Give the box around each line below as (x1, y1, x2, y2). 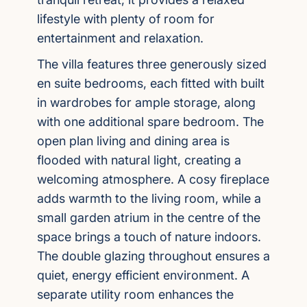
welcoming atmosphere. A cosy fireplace (37, 172, 269, 186)
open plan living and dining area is (37, 134, 230, 148)
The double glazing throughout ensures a (37, 249, 270, 263)
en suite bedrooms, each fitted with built (37, 76, 265, 90)
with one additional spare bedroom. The (37, 114, 264, 129)
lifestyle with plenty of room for (37, 12, 214, 26)
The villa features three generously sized (37, 57, 267, 71)
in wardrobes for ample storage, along (37, 95, 256, 110)
